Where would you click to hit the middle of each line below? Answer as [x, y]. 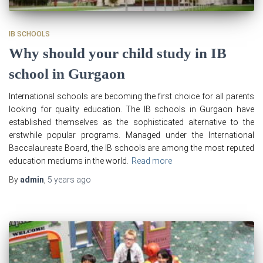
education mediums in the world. [69, 161]
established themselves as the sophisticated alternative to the [131, 122]
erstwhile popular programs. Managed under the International [131, 135]
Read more [152, 161]
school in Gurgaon [67, 73]
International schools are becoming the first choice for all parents [131, 96]
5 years [61, 179]
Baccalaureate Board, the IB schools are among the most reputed [131, 148]
